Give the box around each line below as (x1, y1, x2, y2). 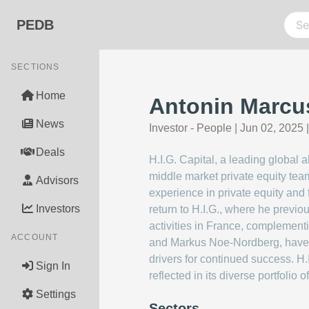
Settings (36, 288, 76, 300)
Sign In (36, 260, 70, 272)
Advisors (36, 175, 79, 186)
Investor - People (149, 122, 232, 134)
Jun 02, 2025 (240, 122, 303, 134)
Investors (36, 203, 80, 215)
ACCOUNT (11, 232, 59, 242)
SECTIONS (11, 62, 60, 72)
